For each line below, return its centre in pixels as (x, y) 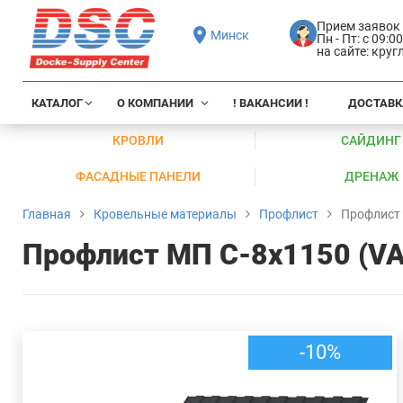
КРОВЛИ (139, 140)
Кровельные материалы (165, 215)
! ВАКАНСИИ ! (271, 103)
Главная (47, 215)
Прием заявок (358, 26)
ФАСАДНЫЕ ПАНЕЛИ (139, 176)
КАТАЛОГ (57, 103)
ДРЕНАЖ (371, 176)
